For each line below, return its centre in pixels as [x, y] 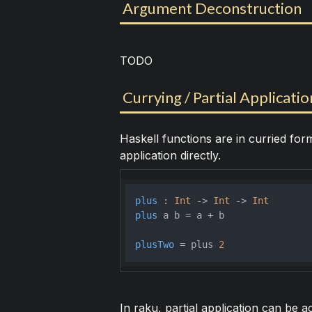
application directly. [170, 156]
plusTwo [154, 245]
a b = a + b [190, 216]
